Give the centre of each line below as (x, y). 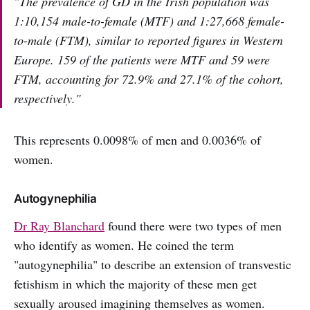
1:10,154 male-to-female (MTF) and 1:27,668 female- (149, 21)
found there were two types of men (193, 226)
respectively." (47, 99)
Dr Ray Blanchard (59, 226)
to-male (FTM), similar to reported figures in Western (148, 40)
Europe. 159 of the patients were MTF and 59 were (142, 60)
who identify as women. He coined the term (124, 245)
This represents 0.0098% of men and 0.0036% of (137, 140)
